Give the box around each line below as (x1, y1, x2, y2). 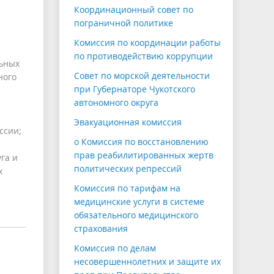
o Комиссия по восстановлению (74, 136, 209, 148)
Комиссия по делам (74, 242, 156, 254)
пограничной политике (74, 17, 173, 29)
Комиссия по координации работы (74, 37, 221, 49)
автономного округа (74, 97, 158, 109)
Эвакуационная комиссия (74, 116, 182, 128)
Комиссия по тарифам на (74, 182, 180, 194)
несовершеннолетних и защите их (74, 256, 221, 268)
